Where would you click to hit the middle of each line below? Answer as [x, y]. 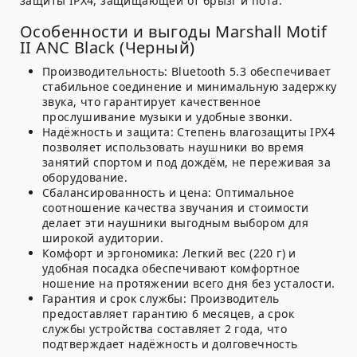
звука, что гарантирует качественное [151, 102]
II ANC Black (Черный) [108, 48]
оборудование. [85, 178]
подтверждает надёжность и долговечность [170, 344]
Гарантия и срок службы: [115, 299]
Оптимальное [253, 193]
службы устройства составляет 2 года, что [165, 329]
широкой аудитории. [103, 238]
